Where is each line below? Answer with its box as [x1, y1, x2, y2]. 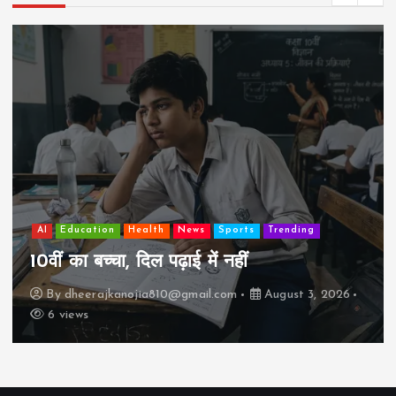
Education [60, 225, 116, 236]
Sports [218, 225, 255, 236]
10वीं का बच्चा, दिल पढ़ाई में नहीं [30, 252, 248, 271]
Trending [268, 225, 316, 236]
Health [128, 225, 165, 236]
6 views [44, 308, 89, 323]
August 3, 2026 [260, 288, 351, 302]
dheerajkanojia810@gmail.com [64, 288, 238, 302]
